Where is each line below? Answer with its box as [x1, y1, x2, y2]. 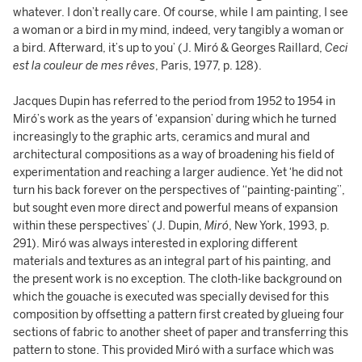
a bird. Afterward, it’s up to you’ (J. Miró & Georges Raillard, [13, 41, 325, 55]
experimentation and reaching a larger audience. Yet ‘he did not [13, 166, 343, 179]
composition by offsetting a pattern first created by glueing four [13, 308, 344, 322]
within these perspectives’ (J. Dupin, [13, 219, 204, 233]
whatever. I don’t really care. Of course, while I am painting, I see [13, 6, 348, 19]
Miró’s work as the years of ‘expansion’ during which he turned [13, 112, 336, 126]
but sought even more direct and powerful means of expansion [13, 201, 338, 215]
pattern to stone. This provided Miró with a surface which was [13, 343, 334, 357]
